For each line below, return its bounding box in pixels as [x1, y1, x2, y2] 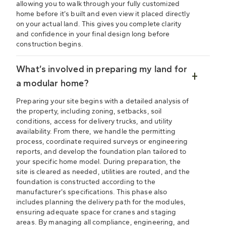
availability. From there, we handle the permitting [16, 127, 176, 136]
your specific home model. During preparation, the [16, 157, 181, 166]
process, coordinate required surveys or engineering [16, 137, 188, 146]
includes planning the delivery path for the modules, [16, 198, 186, 207]
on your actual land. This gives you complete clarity [16, 20, 182, 29]
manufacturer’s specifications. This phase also [16, 188, 167, 197]
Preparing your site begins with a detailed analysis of [16, 97, 189, 106]
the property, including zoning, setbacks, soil [16, 107, 162, 116]
